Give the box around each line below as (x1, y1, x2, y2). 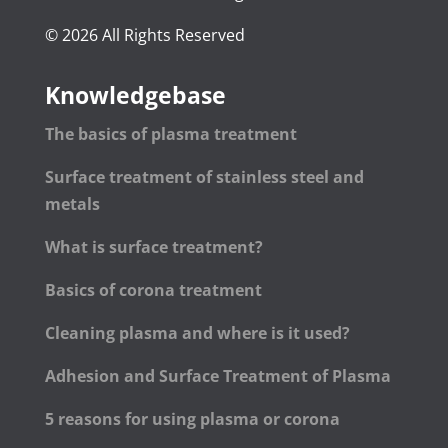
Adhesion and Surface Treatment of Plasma (44, 365, 395, 388)
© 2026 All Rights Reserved (44, 24, 245, 47)
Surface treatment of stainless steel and (44, 166, 364, 189)
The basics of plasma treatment (44, 123, 297, 146)
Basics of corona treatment (44, 279, 262, 302)
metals (44, 193, 100, 216)
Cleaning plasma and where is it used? (44, 322, 350, 345)
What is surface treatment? (44, 236, 263, 259)
